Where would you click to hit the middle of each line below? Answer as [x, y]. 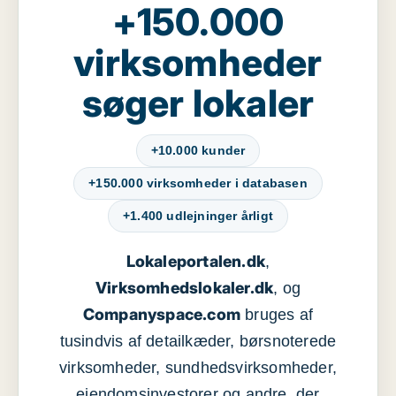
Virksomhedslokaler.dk [184, 288]
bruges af [277, 315]
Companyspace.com [162, 314]
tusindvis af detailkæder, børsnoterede [198, 341]
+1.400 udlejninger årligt [198, 216]
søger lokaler [198, 103]
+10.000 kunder [198, 150]
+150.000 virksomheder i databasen [198, 183]
